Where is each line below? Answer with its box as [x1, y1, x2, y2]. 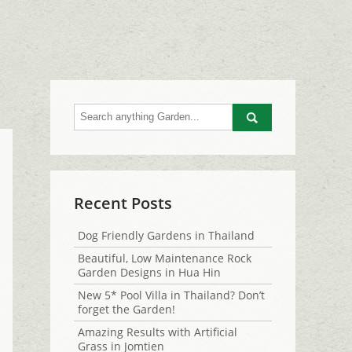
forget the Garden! [78, 302, 175, 317]
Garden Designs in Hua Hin [78, 265, 221, 280]
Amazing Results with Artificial [78, 324, 237, 339]
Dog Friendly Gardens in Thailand [78, 228, 255, 243]
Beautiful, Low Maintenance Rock [78, 251, 251, 266]
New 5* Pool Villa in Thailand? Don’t [78, 288, 265, 302]
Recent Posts [74, 192, 172, 214]
